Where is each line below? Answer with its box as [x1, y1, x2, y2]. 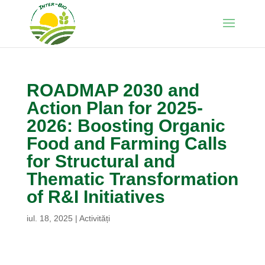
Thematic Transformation [26, 169, 238, 189]
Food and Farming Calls [26, 134, 227, 153]
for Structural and [26, 151, 175, 171]
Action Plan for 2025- [26, 98, 203, 118]
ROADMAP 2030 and [26, 80, 199, 100]
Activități [79, 214, 110, 223]
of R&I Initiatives [26, 187, 165, 206]
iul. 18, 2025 [26, 214, 73, 223]
